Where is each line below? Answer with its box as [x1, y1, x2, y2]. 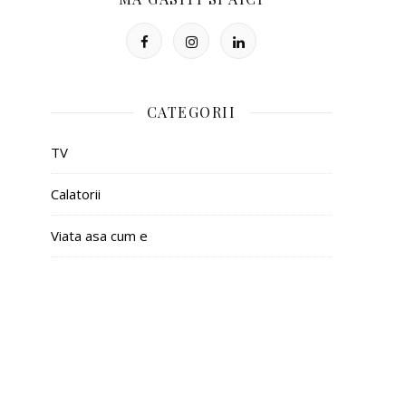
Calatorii [51, 185, 101, 204]
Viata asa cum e [51, 227, 148, 246]
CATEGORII [146, 102, 237, 122]
